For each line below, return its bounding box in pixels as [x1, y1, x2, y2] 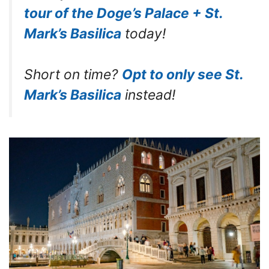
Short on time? [24, 66, 122, 83]
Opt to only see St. [122, 66, 243, 83]
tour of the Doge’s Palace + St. [24, 5, 223, 22]
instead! [121, 86, 175, 104]
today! [121, 25, 166, 42]
